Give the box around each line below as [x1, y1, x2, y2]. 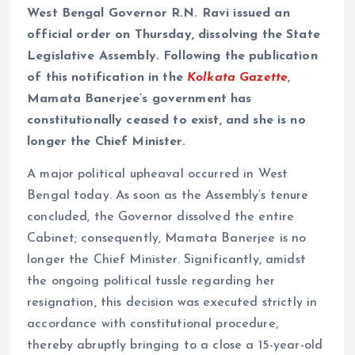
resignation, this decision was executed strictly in [27, 296, 318, 309]
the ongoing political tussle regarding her [27, 274, 275, 288]
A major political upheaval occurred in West [27, 167, 288, 181]
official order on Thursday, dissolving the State [27, 28, 320, 41]
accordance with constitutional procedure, [27, 317, 278, 330]
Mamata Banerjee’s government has [27, 92, 252, 105]
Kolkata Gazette [187, 71, 288, 84]
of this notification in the [27, 71, 188, 84]
